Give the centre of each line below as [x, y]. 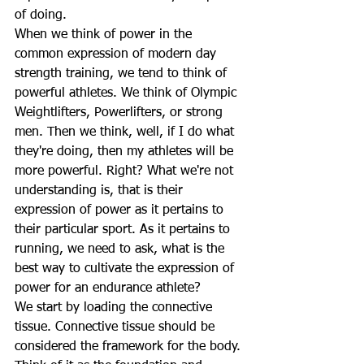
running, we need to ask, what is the [121, 249]
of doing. [41, 15]
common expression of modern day [117, 54]
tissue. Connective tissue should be [117, 327]
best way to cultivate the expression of [126, 269]
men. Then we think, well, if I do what [126, 132]
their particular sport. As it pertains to [124, 230]
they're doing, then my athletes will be [126, 152]
